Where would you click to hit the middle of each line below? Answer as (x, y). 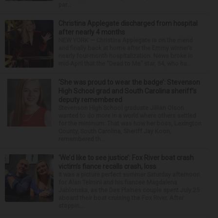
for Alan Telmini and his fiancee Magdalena (118, 182)
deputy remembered (90, 100)
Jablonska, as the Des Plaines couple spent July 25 (129, 190)
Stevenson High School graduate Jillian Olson (121, 108)
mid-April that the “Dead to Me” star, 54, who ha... (125, 64)
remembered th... (82, 139)
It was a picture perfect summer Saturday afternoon (129, 174)
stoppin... (71, 206)
